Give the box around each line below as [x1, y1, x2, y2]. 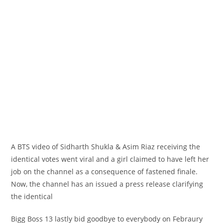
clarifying [170, 179, 204, 189]
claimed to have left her [128, 154, 210, 164]
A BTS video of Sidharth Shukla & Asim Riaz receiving [11, 142, 190, 152]
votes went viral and [40, 154, 111, 164]
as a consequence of [76, 167, 144, 177]
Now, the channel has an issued [11, 179, 120, 189]
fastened [146, 167, 176, 177]
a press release [119, 179, 171, 189]
